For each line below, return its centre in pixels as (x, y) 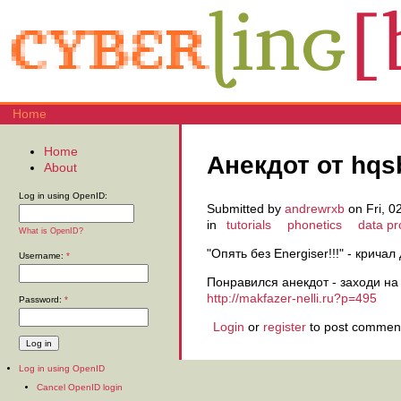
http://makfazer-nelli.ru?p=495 (292, 299)
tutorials (249, 225)
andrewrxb (315, 209)
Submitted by (246, 209)
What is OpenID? (51, 231)
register (285, 327)
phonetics (315, 225)
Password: (42, 300)
